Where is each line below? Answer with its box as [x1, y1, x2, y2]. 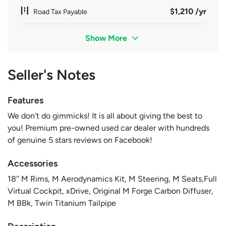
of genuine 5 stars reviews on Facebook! [8, 135, 152, 145]
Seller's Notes [8, 66, 95, 83]
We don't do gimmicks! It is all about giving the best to [8, 110, 202, 121]
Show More [85, 33, 130, 43]
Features [8, 94, 43, 106]
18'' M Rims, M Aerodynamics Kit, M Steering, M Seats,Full [8, 174, 217, 184]
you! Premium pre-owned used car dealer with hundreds [8, 123, 209, 133]
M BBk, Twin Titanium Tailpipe [8, 198, 116, 208]
